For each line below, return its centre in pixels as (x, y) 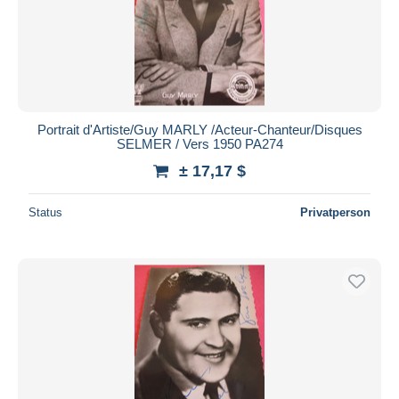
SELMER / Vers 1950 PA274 (199, 143)
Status (45, 212)
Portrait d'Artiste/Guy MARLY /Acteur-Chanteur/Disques (199, 129)
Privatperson (335, 212)
